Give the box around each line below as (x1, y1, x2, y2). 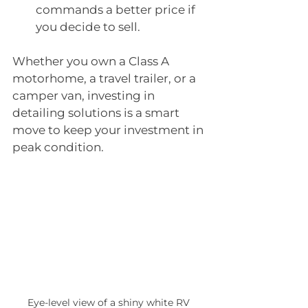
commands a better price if (36, 3, 198, 16)
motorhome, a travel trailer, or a (12, 71, 199, 85)
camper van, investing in (12, 89, 157, 102)
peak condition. (12, 140, 104, 154)
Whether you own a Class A (12, 54, 172, 68)
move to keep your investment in (12, 123, 206, 137)
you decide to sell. (36, 20, 140, 34)
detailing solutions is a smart (12, 106, 182, 120)
